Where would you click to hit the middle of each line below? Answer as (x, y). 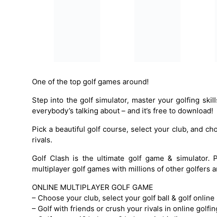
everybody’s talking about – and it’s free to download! (123, 110)
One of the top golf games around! (90, 81)
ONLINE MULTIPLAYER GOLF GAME (93, 187)
